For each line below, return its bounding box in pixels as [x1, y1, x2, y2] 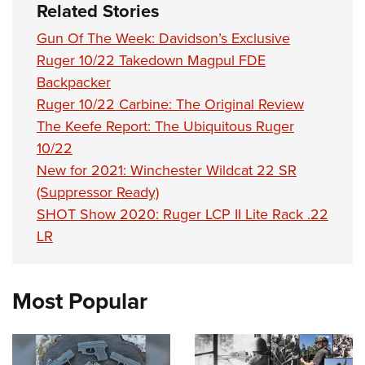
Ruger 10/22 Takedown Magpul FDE [37, 49, 266, 70]
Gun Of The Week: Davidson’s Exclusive [37, 27, 290, 48]
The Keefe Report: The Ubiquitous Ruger [37, 115, 294, 136]
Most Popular [12, 284, 147, 317]
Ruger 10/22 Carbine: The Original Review [37, 93, 304, 114]
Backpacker [37, 71, 111, 92]
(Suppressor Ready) [37, 181, 159, 202]
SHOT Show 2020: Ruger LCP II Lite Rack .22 [37, 203, 328, 224]
